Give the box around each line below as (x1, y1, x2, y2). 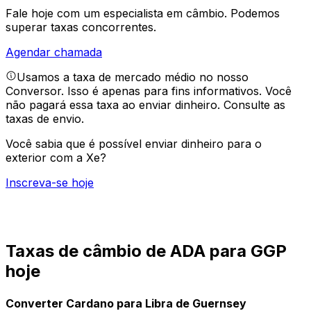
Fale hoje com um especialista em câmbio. (6, 6, 230, 21)
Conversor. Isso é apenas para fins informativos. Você (6, 84, 292, 99)
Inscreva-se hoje (6, 176, 94, 190)
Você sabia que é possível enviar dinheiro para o (6, 137, 262, 151)
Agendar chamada (6, 45, 102, 60)
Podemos (230, 6, 280, 21)
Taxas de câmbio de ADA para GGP (6, 241, 287, 262)
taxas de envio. (6, 112, 84, 126)
